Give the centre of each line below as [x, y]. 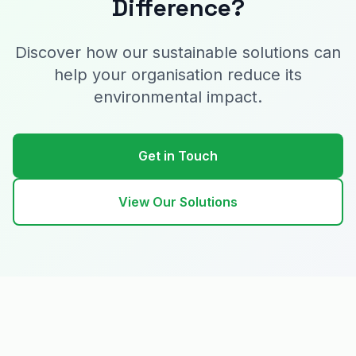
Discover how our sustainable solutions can [178, 52]
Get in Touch [178, 156]
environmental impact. [178, 97]
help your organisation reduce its [178, 75]
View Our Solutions [178, 202]
